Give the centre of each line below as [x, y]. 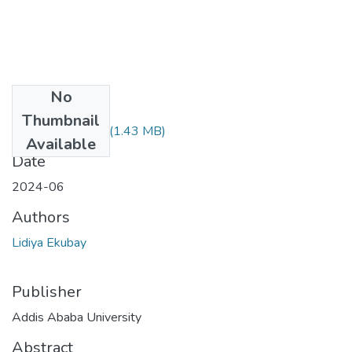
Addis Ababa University [77, 317]
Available [61, 144]
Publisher [47, 291]
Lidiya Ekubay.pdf [59, 131]
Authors [41, 217]
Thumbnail [61, 120]
